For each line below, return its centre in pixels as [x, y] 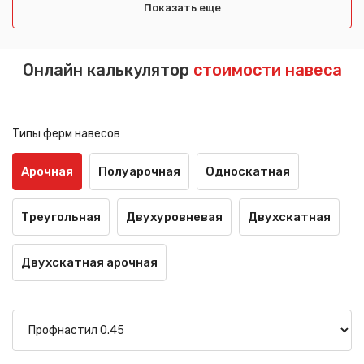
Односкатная [248, 171]
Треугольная [61, 217]
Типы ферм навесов [66, 133]
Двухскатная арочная [89, 262]
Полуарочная [139, 171]
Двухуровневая [174, 217]
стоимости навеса [267, 69]
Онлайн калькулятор [108, 69]
